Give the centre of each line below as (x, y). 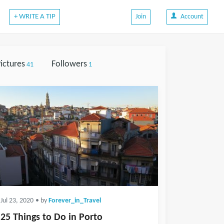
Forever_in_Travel (75, 201)
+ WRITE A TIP (34, 16)
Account (192, 16)
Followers (69, 64)
